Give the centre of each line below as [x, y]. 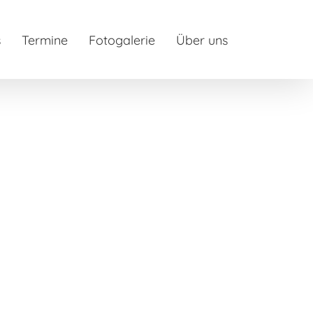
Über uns [202, 40]
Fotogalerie [122, 40]
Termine [45, 40]
